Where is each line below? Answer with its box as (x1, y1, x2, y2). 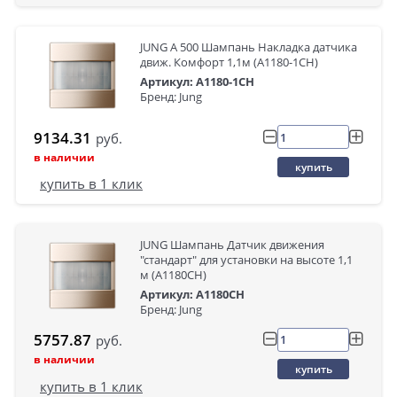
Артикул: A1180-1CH (140, 73, 254, 90)
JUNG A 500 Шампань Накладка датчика (140, 38, 357, 55)
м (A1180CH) (140, 266, 206, 283)
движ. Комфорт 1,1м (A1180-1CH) (140, 53, 318, 70)
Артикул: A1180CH (140, 285, 245, 302)
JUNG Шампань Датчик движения (140, 236, 324, 253)
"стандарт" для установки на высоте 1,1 (140, 251, 353, 268)
